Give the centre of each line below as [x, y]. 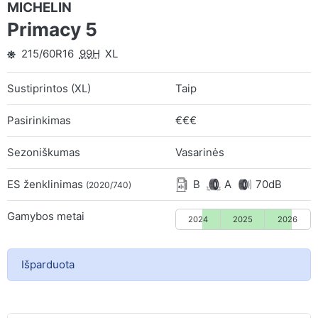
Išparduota [48, 264]
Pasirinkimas [39, 120]
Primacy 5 [52, 29]
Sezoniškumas [44, 152]
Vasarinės [200, 152]
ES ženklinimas [46, 184]
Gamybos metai [46, 216]
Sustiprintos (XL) [49, 88]
